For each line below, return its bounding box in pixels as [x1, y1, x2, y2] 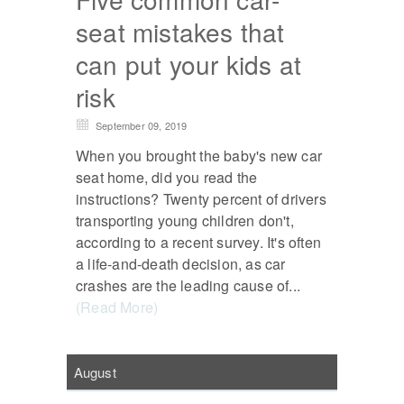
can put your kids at [76, 46, 301, 83]
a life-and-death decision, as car [76, 253, 286, 275]
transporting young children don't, [76, 210, 294, 232]
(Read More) [76, 297, 159, 318]
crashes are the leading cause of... [76, 275, 300, 297]
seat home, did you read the [76, 167, 258, 188]
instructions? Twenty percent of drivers [76, 188, 326, 210]
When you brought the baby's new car [76, 145, 322, 167]
